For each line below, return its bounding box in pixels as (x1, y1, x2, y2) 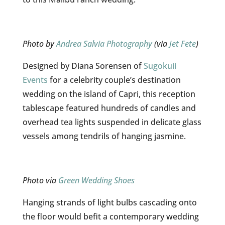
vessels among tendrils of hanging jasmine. (22, 131, 186, 142)
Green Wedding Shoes (58, 175, 135, 186)
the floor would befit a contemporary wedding (22, 211, 199, 222)
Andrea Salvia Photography (56, 38, 152, 49)
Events (22, 74, 50, 85)
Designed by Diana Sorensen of (22, 60, 144, 71)
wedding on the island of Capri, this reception (22, 88, 195, 99)
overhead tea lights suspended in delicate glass (22, 117, 201, 128)
